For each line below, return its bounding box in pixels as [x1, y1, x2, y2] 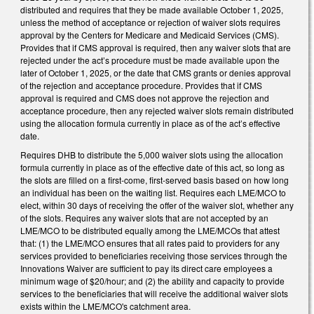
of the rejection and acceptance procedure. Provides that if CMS [20, 78, 262, 91]
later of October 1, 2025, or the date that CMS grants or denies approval [20, 66, 291, 78]
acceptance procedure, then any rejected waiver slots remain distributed [20, 104, 294, 116]
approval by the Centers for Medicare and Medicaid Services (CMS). [20, 28, 279, 41]
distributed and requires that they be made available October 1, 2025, [20, 3, 283, 15]
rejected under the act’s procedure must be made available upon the [20, 53, 280, 66]
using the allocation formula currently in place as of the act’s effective [20, 116, 280, 129]
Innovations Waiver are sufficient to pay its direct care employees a [20, 262, 273, 275]
